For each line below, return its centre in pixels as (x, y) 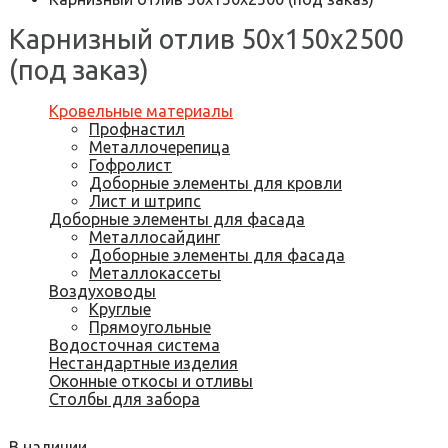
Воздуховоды (102, 291)
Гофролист (130, 165)
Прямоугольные (150, 327)
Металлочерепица (159, 147)
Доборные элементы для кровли (215, 183)
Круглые (120, 309)
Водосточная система (134, 345)
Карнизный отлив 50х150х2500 (206, 39)
